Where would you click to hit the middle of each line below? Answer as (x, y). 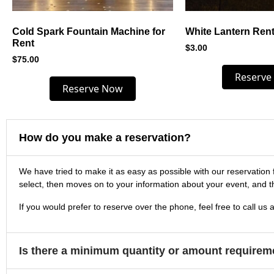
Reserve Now (92, 88)
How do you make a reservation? (105, 137)
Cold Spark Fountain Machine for (89, 32)
